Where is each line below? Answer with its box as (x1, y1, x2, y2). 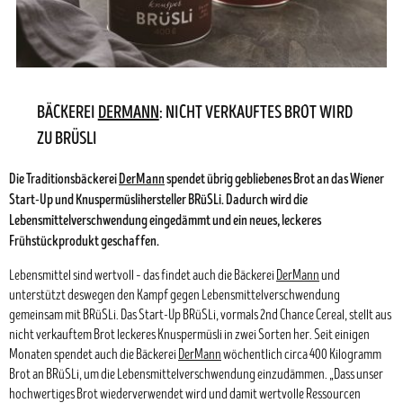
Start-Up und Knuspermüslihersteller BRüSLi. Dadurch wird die (9, 190, 308, 209)
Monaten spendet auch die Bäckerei (9, 347, 178, 363)
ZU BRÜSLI (36, 127, 97, 149)
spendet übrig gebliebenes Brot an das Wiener (165, 169, 384, 188)
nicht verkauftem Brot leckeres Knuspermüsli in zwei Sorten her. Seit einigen (9, 327, 370, 343)
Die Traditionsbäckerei (9, 169, 119, 188)
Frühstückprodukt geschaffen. (9, 231, 159, 250)
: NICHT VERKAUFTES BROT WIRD (158, 101, 353, 123)
